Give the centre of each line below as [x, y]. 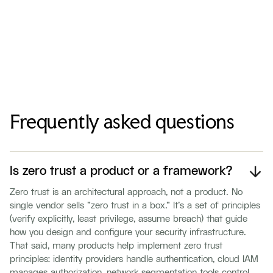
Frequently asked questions [122, 122]
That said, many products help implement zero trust [116, 246]
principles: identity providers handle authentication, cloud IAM [134, 259]
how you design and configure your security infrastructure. [128, 232]
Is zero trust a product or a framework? [121, 172]
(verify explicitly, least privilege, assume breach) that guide [129, 219]
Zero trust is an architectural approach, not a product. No [126, 192]
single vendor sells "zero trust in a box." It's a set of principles [135, 206]
